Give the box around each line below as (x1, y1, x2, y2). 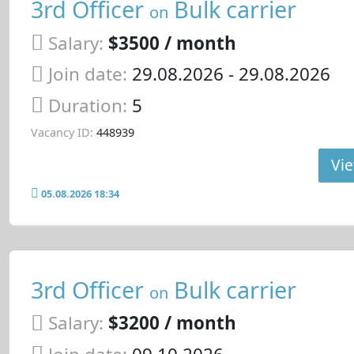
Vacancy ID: (30, 124, 93, 140)
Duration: (47, 93, 132, 119)
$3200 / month (107, 311, 236, 336)
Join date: (47, 62, 127, 87)
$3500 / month (107, 30, 236, 55)
